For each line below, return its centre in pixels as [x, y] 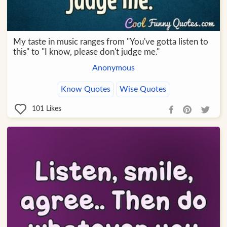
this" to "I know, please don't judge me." [86, 52]
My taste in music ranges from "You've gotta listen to [110, 42]
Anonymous [113, 68]
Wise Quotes [143, 89]
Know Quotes [85, 89]
